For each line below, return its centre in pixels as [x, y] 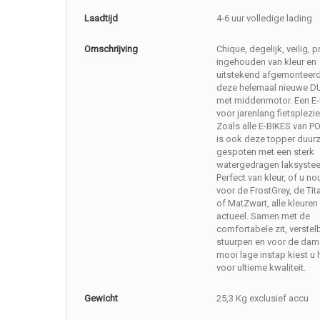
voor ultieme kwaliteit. [261, 268]
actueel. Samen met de [263, 216]
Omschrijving [111, 49]
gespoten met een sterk [265, 152]
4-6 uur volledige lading [264, 19]
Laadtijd [101, 19]
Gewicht [101, 299]
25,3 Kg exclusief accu [262, 299]
